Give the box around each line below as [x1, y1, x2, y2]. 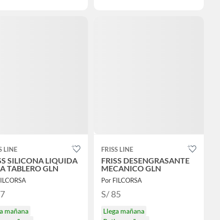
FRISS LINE [101, 145, 133, 154]
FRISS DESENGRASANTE [101, 156, 190, 165]
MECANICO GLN [101, 164, 161, 173]
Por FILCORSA [101, 176, 142, 185]
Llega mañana [103, 207, 144, 216]
